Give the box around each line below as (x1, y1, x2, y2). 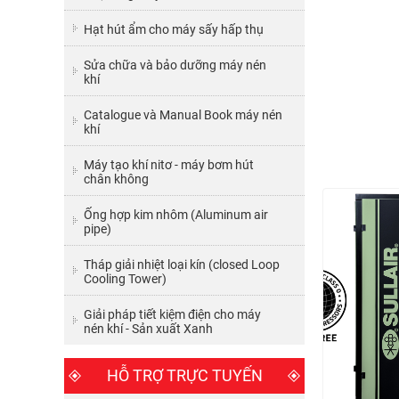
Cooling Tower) (84, 272, 167, 286)
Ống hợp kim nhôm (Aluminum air (84, 208, 268, 222)
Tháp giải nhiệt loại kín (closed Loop (84, 257, 280, 272)
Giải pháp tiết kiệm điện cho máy (84, 307, 261, 322)
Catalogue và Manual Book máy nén (84, 108, 282, 122)
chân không (84, 172, 149, 186)
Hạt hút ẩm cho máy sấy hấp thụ (84, 22, 264, 37)
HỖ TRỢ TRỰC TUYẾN (106, 366, 263, 385)
